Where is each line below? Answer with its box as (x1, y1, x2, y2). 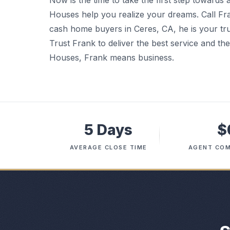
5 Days (84, 121, 133, 139)
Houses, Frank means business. (49, 52, 174, 63)
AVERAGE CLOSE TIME (69, 144, 147, 151)
